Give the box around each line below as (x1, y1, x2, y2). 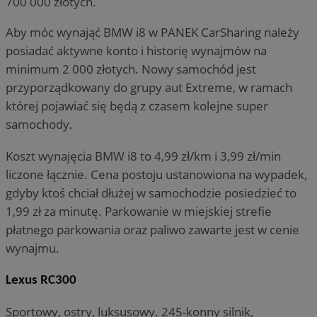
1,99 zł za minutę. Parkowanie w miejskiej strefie (6, 202, 272, 219)
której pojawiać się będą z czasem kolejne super (6, 97, 268, 114)
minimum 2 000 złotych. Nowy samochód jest (6, 60, 256, 77)
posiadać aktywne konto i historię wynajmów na (6, 42, 267, 59)
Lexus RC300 (6, 273, 76, 287)
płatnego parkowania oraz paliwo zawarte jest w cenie (6, 221, 299, 238)
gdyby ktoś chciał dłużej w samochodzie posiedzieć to (6, 184, 296, 201)
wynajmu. (6, 239, 59, 256)
